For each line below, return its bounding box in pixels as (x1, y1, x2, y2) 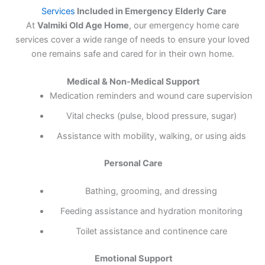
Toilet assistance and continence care (75, 226, 227, 237)
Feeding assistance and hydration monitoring (60, 206, 243, 217)
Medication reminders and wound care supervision (50, 90, 253, 101)
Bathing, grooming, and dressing (85, 186, 218, 197)
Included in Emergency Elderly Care (75, 5, 227, 17)
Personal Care (102, 157, 163, 169)
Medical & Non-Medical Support (65, 76, 200, 87)
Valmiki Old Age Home (37, 20, 129, 31)
